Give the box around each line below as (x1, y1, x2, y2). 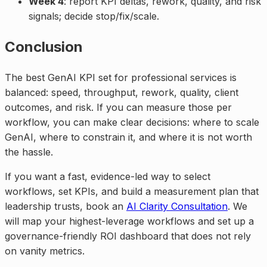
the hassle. (5, 145, 53, 158)
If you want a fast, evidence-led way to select (5, 170, 210, 182)
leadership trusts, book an (5, 200, 126, 212)
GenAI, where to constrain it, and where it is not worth (5, 131, 252, 143)
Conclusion (5, 38, 83, 55)
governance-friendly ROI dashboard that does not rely (5, 229, 251, 242)
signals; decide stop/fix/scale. (29, 10, 159, 22)
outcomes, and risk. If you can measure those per (5, 101, 232, 113)
